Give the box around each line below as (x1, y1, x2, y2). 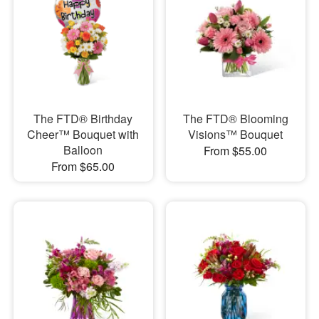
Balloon (63, 142, 103, 159)
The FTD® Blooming (182, 110, 288, 127)
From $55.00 (204, 142, 268, 159)
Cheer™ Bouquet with (27, 126, 140, 143)
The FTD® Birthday (33, 110, 133, 127)
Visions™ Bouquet (188, 126, 283, 143)
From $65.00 (51, 158, 115, 175)
